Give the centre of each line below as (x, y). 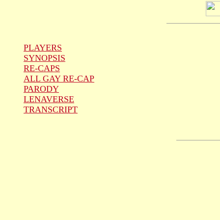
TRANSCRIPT (51, 109)
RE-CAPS (42, 68)
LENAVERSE (49, 99)
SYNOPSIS (44, 58)
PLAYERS (43, 47)
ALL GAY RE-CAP (59, 78)
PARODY (41, 89)
